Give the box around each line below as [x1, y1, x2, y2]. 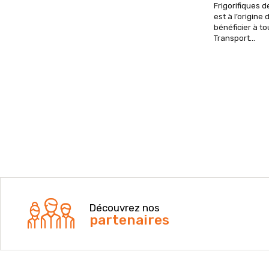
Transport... [214, 34, 255, 43]
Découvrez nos [89, 202, 160, 214]
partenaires [89, 211, 169, 229]
